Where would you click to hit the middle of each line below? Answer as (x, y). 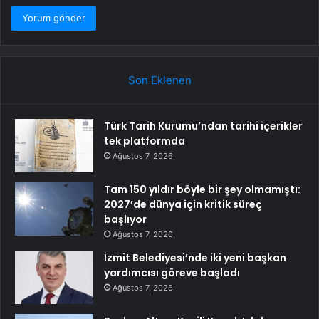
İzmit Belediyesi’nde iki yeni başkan (195, 257)
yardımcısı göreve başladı (172, 272)
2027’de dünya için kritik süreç (183, 204)
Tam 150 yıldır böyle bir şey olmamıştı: (202, 189)
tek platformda (145, 141)
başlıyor (125, 219)
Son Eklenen (159, 80)
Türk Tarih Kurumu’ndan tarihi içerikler (203, 126)
